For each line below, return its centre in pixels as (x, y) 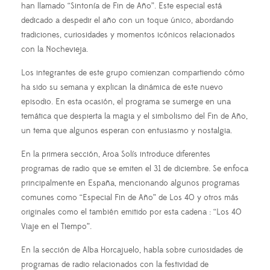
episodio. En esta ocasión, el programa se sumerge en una (126, 102)
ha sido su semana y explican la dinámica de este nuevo (122, 87)
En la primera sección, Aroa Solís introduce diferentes (116, 154)
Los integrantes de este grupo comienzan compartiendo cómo (133, 73)
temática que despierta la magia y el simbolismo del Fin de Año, (134, 116)
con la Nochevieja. (55, 49)
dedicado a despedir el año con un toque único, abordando (127, 20)
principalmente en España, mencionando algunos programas (130, 183)
